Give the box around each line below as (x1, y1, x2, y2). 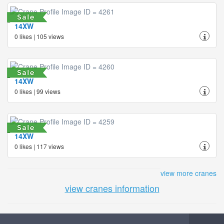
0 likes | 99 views (14, 86, 60, 95)
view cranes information (64, 181, 159, 195)
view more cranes (160, 168, 216, 178)
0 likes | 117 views (14, 142, 64, 151)
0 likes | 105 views (14, 31, 64, 40)
